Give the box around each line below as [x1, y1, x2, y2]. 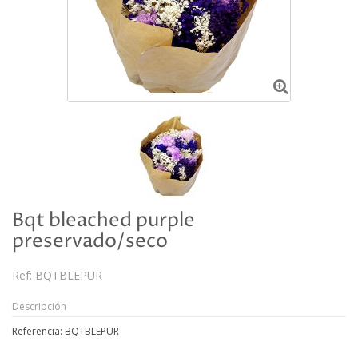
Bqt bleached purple [12, 207, 195, 233]
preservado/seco [12, 228, 168, 254]
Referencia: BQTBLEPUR [12, 324, 119, 338]
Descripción [12, 299, 66, 313]
